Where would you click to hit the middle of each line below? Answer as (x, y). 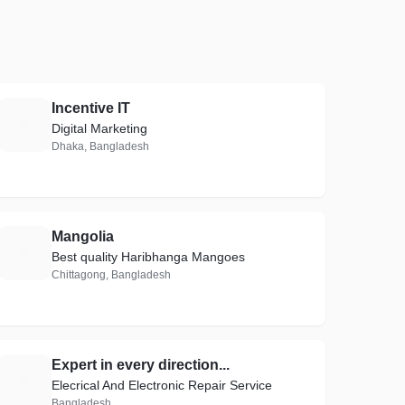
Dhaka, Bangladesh (101, 146)
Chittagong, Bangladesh (112, 275)
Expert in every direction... (141, 365)
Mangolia (83, 236)
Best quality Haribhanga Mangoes (149, 257)
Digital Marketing (100, 128)
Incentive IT (91, 108)
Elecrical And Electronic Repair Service (163, 385)
